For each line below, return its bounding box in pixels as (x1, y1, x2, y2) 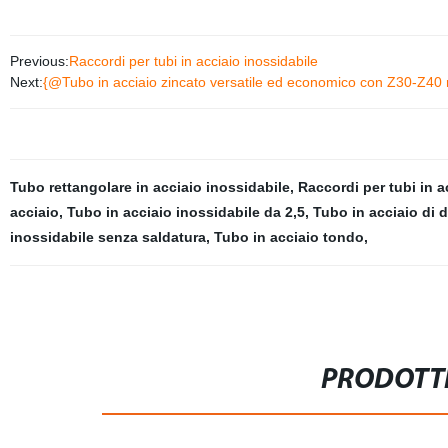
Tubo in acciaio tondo (213, 229, 364, 245)
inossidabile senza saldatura (9, 229, 206, 245)
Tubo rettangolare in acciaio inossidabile (9, 179, 290, 195)
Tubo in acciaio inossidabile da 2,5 (66, 204, 305, 220)
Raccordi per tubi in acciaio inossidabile (68, 53, 318, 69)
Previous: (9, 53, 69, 69)
